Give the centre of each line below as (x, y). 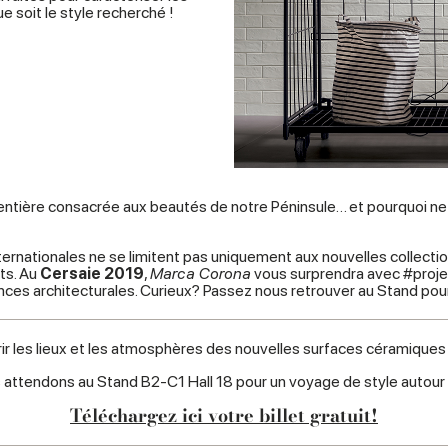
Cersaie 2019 (92, 274)
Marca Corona (200, 274)
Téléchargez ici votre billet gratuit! (224, 416)
